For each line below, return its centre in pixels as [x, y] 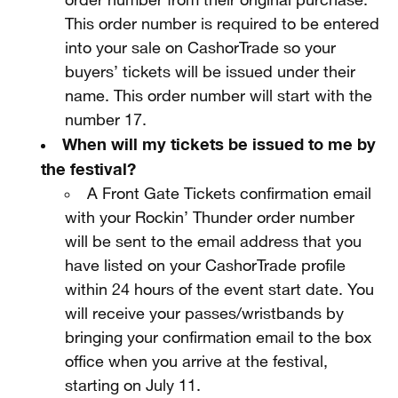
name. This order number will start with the [219, 96]
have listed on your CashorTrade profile [206, 266]
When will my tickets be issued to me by [219, 144]
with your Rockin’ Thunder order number [210, 218]
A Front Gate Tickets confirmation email [229, 194]
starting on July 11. [133, 386]
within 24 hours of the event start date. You [220, 290]
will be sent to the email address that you [214, 242]
